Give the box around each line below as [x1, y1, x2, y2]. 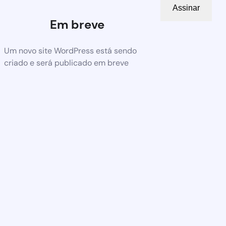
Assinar [173, 4, 200, 12]
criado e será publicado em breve [4, 58, 129, 69]
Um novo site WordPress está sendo [4, 45, 137, 56]
